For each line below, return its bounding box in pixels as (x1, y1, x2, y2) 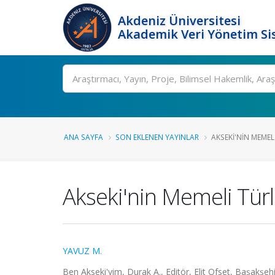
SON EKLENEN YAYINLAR (115, 132, 199, 142)
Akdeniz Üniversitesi (118, 12, 241, 29)
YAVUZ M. (63, 245, 102, 257)
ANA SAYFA (64, 132, 103, 142)
